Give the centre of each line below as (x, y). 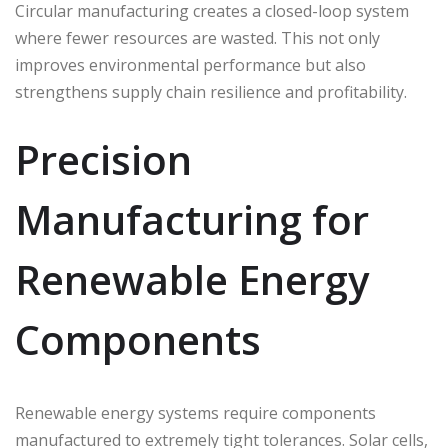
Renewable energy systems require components (195, 413)
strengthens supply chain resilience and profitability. (211, 92)
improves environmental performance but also (190, 65)
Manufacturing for (192, 220)
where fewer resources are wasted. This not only (197, 38)
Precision (103, 160)
